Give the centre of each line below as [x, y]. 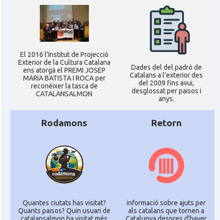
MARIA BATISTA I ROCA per [64, 78]
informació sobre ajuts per [166, 203]
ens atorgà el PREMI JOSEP [64, 70]
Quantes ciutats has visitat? [64, 203]
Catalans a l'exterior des [166, 75]
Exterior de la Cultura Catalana [64, 62]
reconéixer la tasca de [64, 86]
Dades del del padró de [166, 68]
